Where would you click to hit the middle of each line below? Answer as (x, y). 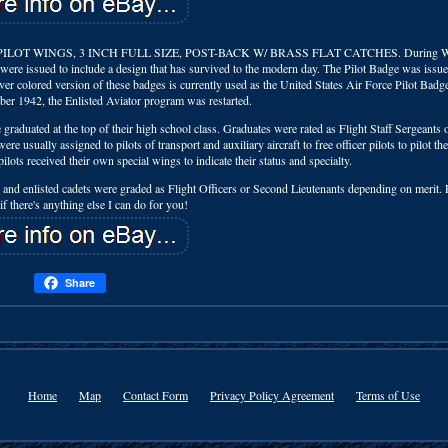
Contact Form (155, 395)
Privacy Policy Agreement (272, 395)
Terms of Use (388, 395)
